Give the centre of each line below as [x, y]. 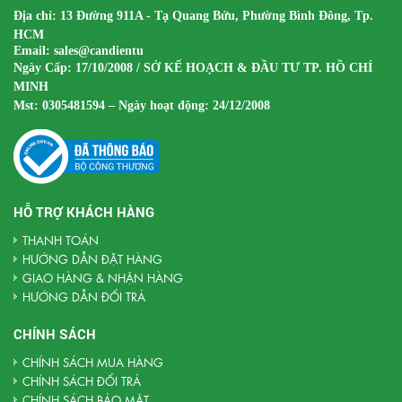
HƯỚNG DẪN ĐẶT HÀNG [92, 259]
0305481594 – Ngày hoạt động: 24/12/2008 [156, 106]
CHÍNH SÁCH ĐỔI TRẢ [82, 381]
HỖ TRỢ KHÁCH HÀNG [84, 212]
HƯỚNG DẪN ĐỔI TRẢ [84, 297]
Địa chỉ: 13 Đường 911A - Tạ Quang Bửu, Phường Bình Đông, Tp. [193, 16]
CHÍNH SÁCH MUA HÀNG [93, 363]
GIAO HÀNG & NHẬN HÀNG [103, 278]
